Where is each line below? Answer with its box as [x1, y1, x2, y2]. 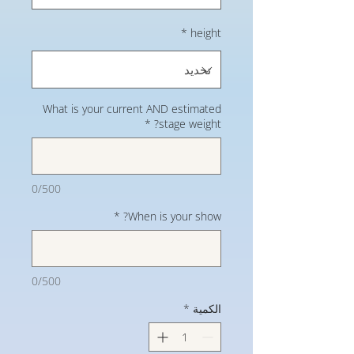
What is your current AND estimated [43, 101, 221, 116]
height [190, 25, 221, 40]
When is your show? [128, 209, 221, 224]
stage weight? [159, 116, 221, 131]
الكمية [193, 301, 221, 316]
